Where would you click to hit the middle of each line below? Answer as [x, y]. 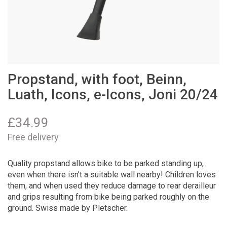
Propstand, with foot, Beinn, [97, 79]
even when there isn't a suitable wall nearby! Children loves [112, 174]
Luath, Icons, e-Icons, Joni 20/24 [113, 94]
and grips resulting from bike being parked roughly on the [108, 197]
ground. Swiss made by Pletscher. [68, 208]
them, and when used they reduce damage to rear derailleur [112, 185]
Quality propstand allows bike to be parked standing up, [106, 163]
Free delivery [33, 137]
